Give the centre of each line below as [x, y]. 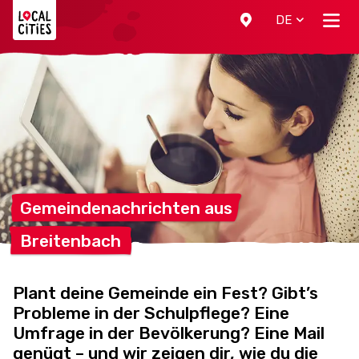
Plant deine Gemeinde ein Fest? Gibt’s [165, 293]
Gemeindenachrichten [112, 208]
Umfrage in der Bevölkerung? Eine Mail [169, 333]
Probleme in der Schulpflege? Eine [151, 313]
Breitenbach [71, 241]
